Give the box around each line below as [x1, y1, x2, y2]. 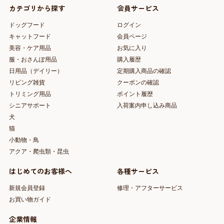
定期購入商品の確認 [117, 67, 171, 75]
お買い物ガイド [8, 196, 51, 203]
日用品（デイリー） [8, 67, 63, 75]
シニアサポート [8, 102, 51, 109]
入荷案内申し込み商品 [117, 102, 177, 109]
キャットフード [8, 33, 51, 40]
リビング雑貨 [8, 79, 45, 86]
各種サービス [117, 166, 159, 176]
